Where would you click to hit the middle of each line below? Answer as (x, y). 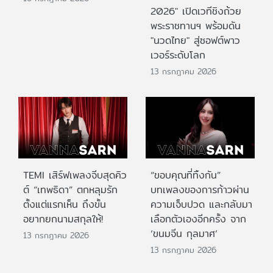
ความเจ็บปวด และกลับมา (201, 204)
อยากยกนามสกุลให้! (63, 219)
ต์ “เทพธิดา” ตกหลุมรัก (70, 190)
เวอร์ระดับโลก (178, 55)
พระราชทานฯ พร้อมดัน (196, 26)
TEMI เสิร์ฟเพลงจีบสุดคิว (75, 175)
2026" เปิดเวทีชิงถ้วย (196, 12)
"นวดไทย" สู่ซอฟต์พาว (195, 41)
